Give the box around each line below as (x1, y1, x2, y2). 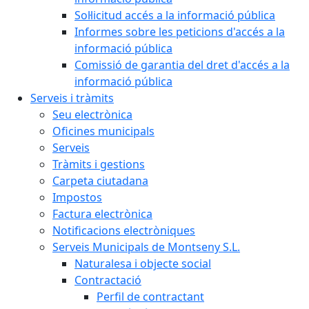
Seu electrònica (52, 107, 132, 122)
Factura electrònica (52, 206, 152, 221)
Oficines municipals (52, 123, 154, 139)
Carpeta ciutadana (52, 173, 148, 188)
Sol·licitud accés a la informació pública (74, 8, 275, 23)
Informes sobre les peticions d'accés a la (74, 24, 285, 39)
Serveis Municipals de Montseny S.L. (52, 239, 240, 255)
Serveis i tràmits (30, 90, 114, 106)
